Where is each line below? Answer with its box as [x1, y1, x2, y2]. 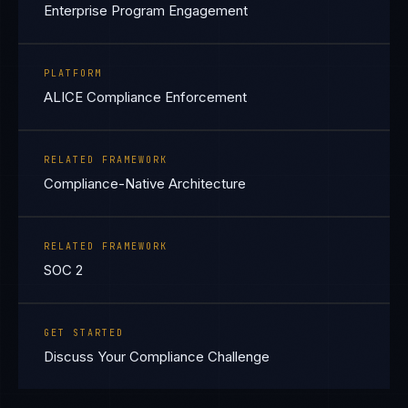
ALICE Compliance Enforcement [44, 88, 247, 106]
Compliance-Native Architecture [44, 175, 246, 192]
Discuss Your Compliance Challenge [44, 348, 270, 365]
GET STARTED [44, 327, 124, 339]
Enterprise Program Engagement [44, 2, 248, 19]
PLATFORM [44, 67, 102, 79]
